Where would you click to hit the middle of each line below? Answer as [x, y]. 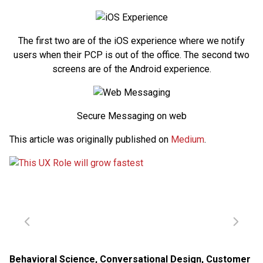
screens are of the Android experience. [131, 69]
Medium [188, 139]
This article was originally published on [90, 139]
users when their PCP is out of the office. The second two [131, 55]
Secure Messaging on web [131, 116]
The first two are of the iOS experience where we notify [131, 41]
